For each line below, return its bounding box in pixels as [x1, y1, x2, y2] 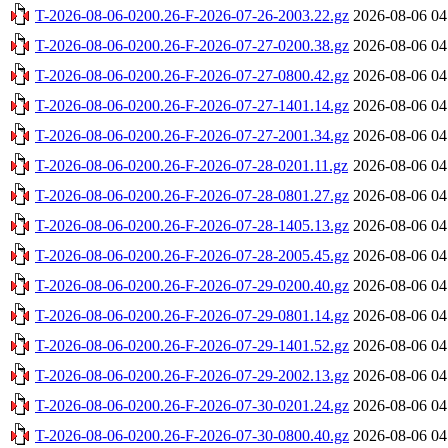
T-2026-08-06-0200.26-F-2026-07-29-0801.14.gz [35, 306, 349, 324]
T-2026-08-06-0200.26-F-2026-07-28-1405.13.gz [35, 216, 349, 234]
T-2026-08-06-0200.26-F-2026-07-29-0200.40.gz [35, 276, 349, 294]
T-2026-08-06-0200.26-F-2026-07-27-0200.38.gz [35, 36, 349, 54]
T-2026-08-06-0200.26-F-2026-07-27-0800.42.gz [35, 66, 349, 84]
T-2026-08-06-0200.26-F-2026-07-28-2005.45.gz [35, 246, 349, 264]
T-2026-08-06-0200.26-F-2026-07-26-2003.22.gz [35, 6, 349, 24]
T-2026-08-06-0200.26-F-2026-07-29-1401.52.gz [35, 336, 349, 354]
